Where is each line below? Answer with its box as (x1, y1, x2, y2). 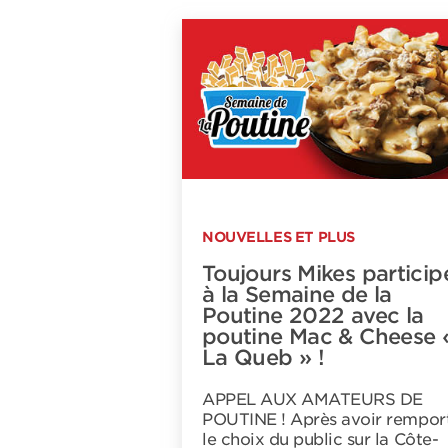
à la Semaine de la (202, 282, 392, 307)
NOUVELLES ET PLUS (202, 229, 355, 245)
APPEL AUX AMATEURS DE (202, 390, 423, 409)
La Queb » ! (202, 345, 325, 370)
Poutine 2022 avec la (202, 303, 424, 328)
